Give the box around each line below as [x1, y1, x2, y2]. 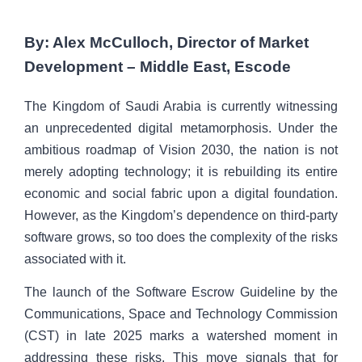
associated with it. [24, 252, 126, 266]
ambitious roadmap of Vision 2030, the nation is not [24, 143, 338, 157]
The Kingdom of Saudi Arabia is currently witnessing [24, 99, 338, 113]
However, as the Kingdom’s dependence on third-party [24, 208, 338, 222]
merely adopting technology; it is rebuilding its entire [24, 165, 338, 179]
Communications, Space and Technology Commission [24, 307, 338, 322]
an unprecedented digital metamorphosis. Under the [24, 121, 338, 135]
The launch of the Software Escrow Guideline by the [24, 285, 338, 300]
